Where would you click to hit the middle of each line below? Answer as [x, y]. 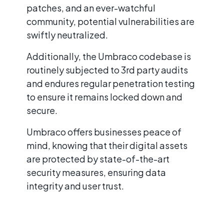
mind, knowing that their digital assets [107, 145]
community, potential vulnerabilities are [110, 21]
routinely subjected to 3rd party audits [107, 70]
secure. [43, 110]
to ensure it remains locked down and [104, 97]
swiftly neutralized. [67, 35]
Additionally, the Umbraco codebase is [109, 56]
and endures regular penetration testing [111, 83]
